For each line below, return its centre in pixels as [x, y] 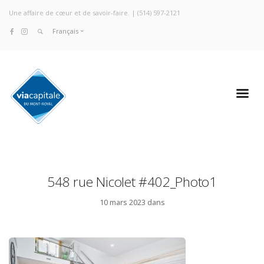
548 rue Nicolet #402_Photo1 [132, 181]
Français [65, 31]
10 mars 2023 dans [132, 202]
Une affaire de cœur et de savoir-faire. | [73, 13]
